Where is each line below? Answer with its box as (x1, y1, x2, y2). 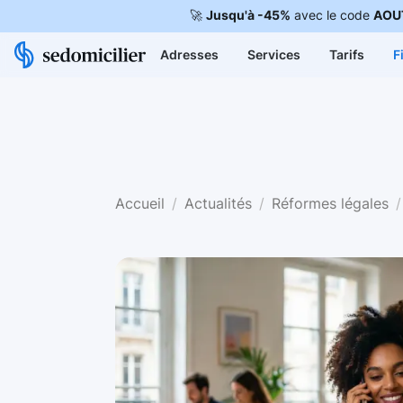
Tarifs (329, 47, 364, 62)
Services (247, 47, 300, 62)
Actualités (184, 194, 252, 212)
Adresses (160, 47, 219, 62)
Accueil (115, 194, 165, 212)
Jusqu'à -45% (205, 7, 291, 22)
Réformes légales (272, 194, 389, 212)
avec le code (290, 7, 373, 22)
